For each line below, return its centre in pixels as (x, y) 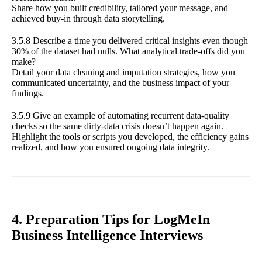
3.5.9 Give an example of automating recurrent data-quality (120, 115)
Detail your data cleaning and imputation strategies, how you (123, 72)
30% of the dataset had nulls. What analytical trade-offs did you (128, 51)
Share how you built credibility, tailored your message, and (120, 8)
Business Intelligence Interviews (107, 235)
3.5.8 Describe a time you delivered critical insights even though (130, 40)
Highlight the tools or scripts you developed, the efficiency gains (130, 136)
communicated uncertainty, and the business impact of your (120, 82)
